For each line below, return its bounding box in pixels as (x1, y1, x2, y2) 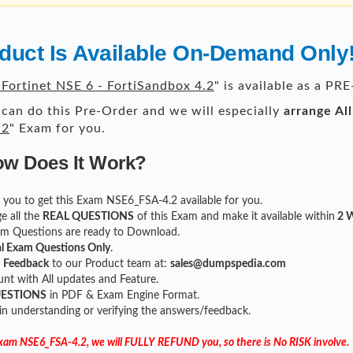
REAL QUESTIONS (43, 211, 134, 223)
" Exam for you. (9, 122, 106, 136)
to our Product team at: (49, 258, 170, 270)
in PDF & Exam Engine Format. (46, 290, 199, 302)
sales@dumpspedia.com (170, 258, 286, 270)
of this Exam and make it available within (134, 211, 335, 223)
